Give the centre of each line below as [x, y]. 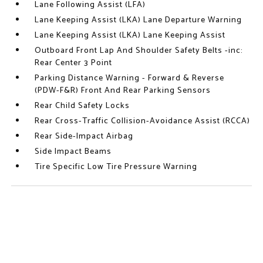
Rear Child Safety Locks [82, 106]
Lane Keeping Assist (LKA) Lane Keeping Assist [130, 36]
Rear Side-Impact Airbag [84, 136]
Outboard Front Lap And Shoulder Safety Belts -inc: [139, 51]
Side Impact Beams [73, 152]
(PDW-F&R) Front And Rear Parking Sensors [123, 91]
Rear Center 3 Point [74, 63]
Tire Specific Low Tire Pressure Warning [116, 167]
